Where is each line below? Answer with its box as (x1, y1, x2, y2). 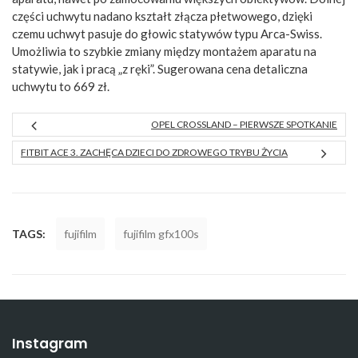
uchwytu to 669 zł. (12, 78, 109, 93)
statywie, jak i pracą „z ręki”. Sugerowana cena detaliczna (12, 61, 308, 76)
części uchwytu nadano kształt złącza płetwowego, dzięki (12, 8, 312, 23)
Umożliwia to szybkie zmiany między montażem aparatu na (12, 43, 316, 58)
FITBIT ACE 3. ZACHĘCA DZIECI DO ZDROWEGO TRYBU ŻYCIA (21, 146, 288, 159)
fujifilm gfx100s (123, 227, 199, 241)
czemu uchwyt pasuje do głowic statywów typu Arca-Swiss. (12, 26, 322, 41)
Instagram (12, 334, 88, 354)
